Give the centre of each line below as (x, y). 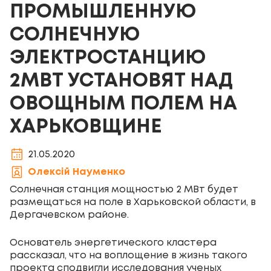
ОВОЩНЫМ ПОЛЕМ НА (123, 104)
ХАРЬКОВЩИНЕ (86, 127)
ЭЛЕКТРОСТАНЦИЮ (108, 58)
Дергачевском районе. (69, 215)
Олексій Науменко (77, 172)
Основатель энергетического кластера (113, 243)
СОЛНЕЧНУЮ (75, 35)
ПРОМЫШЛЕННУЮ (103, 12)
